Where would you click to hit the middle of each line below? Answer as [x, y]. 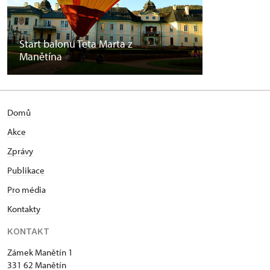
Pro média [27, 189]
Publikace [26, 170]
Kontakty [24, 209]
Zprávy [20, 151]
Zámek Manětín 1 [40, 252]
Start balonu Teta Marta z [76, 43]
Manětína [41, 56]
